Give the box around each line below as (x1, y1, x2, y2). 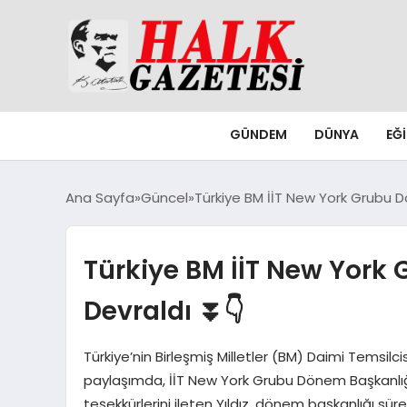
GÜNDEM (230, 125, 287, 144)
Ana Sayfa (65, 188, 134, 208)
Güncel (141, 188, 188, 208)
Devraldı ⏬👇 (83, 293, 243, 330)
